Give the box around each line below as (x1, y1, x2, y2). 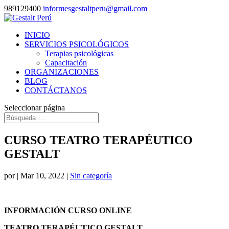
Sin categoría (70, 171, 112, 180)
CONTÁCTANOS (25, 86, 87, 95)
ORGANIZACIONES (25, 67, 99, 76)
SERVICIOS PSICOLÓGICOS (25, 40, 129, 49)
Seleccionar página (4, 103, 65, 112)
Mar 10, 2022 (20, 171, 64, 180)
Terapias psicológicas (45, 49, 113, 58)
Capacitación (45, 58, 87, 67)
